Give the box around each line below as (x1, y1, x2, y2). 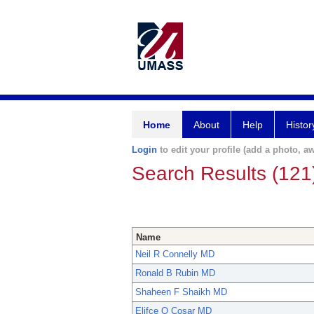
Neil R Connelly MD (135, 249, 214, 260)
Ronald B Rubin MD (135, 268, 215, 279)
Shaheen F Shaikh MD (135, 287, 227, 298)
